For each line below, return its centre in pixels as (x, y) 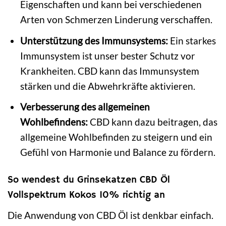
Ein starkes (192, 40)
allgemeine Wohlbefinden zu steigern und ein (117, 137)
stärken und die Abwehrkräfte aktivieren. (108, 86)
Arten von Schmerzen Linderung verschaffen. (117, 19)
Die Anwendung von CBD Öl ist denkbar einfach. (110, 215)
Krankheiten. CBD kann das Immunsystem (110, 71)
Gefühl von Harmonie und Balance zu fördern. (118, 152)
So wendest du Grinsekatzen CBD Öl (89, 180)
